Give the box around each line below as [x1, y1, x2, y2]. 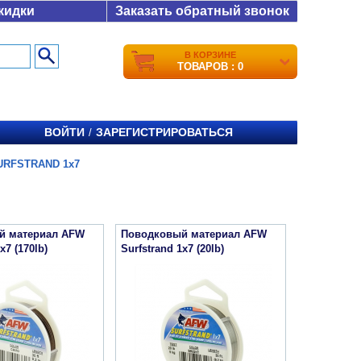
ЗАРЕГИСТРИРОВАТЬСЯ [96, 126, 233, 139]
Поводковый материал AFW [121, 228, 267, 240]
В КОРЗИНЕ [185, 50, 236, 60]
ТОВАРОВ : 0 [177, 60, 243, 73]
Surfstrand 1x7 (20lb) [121, 243, 224, 255]
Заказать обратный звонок [115, 4, 289, 18]
